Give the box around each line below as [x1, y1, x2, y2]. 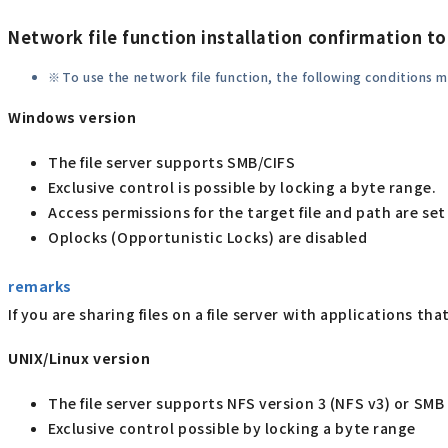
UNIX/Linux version [8, 348, 151, 369]
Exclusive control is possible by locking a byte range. [48, 177, 437, 198]
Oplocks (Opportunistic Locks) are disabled [48, 227, 368, 248]
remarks [8, 276, 72, 297]
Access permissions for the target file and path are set [48, 202, 446, 223]
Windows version [8, 106, 137, 127]
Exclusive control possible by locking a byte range [48, 418, 416, 439]
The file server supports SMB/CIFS [48, 152, 296, 173]
